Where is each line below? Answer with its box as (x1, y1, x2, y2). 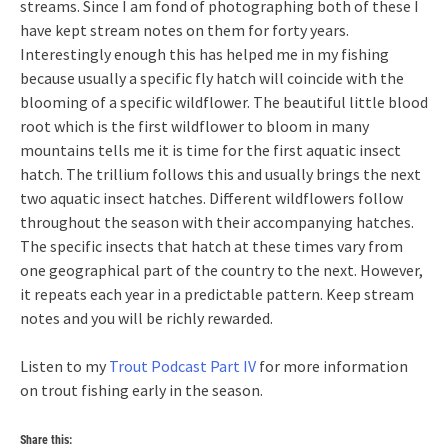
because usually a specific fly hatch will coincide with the (20, 67, 404, 88)
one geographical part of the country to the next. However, (20, 259, 423, 280)
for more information (259, 355, 408, 376)
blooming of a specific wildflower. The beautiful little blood (20, 91, 428, 112)
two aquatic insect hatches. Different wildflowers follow (20, 187, 403, 208)
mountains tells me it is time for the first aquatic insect (20, 139, 401, 160)
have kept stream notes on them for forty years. (20, 19, 349, 40)
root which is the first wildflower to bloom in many (20, 115, 369, 136)
